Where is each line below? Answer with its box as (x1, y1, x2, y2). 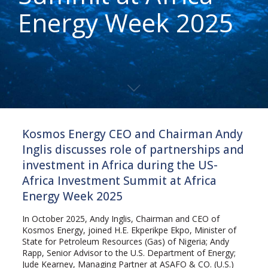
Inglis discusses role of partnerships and (22, 142, 244, 157)
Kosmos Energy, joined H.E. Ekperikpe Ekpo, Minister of (22, 224, 236, 236)
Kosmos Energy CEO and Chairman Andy (22, 126, 243, 142)
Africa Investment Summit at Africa (22, 173, 217, 188)
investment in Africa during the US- (22, 157, 218, 173)
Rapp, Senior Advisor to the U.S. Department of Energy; (22, 247, 236, 258)
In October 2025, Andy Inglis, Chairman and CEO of (22, 213, 220, 224)
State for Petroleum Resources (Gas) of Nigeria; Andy (22, 236, 229, 247)
